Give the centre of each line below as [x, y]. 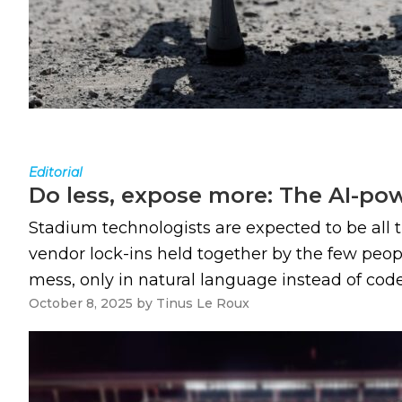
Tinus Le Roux [203, 303]
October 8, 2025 [81, 303]
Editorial [56, 172]
